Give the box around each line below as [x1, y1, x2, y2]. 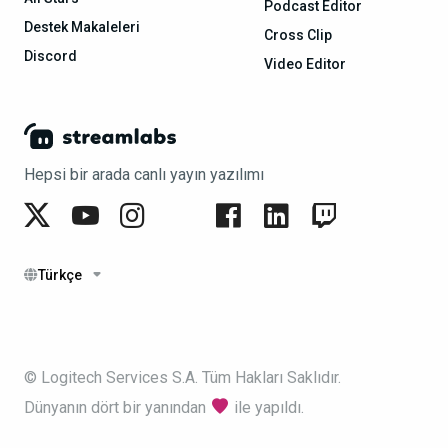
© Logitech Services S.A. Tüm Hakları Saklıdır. [24, 367, 341, 387]
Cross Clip [264, 27, 332, 44]
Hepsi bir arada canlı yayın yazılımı [24, 164, 264, 184]
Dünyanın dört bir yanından [24, 397, 210, 417]
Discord [24, 48, 77, 65]
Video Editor [264, 56, 346, 73]
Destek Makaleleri [24, 19, 140, 36]
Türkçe [38, 266, 82, 283]
